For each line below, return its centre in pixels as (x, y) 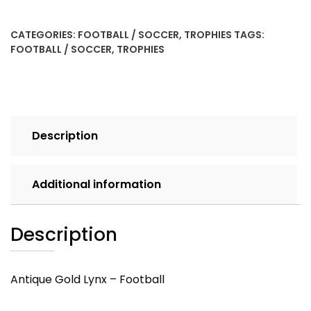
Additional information (96, 185)
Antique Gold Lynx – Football (87, 280)
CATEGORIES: (44, 35)
